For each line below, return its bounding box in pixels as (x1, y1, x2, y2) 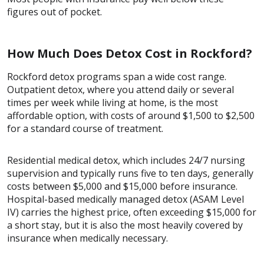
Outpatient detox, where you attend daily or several (7, 83, 234, 97)
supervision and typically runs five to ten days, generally (7, 167, 253, 180)
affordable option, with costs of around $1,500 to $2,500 (7, 109, 255, 123)
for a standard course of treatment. (7, 122, 163, 136)
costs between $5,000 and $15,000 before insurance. (7, 180, 237, 193)
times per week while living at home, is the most (7, 96, 218, 110)
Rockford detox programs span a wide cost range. (7, 70, 226, 84)
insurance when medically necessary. (7, 232, 168, 245)
